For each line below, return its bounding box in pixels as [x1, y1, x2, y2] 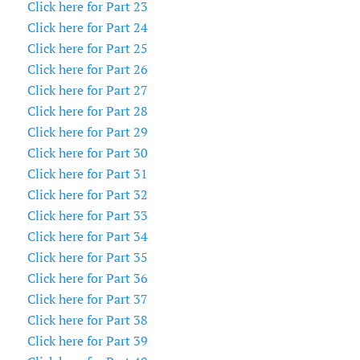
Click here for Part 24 [27, 19, 148, 36]
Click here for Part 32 [27, 186, 148, 203]
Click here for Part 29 [27, 124, 148, 141]
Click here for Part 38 [27, 312, 148, 329]
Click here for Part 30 [27, 145, 148, 162]
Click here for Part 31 [27, 166, 148, 182]
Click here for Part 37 [27, 291, 148, 308]
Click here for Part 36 [27, 270, 148, 287]
